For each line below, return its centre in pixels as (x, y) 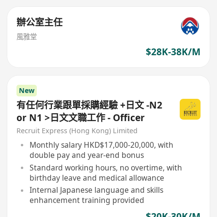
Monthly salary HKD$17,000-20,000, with (101, 145)
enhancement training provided (87, 200)
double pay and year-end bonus (86, 155)
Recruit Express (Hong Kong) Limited (77, 131)
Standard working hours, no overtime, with (106, 167)
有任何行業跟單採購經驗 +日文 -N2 (90, 105)
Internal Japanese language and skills (96, 190)
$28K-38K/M (173, 52)
